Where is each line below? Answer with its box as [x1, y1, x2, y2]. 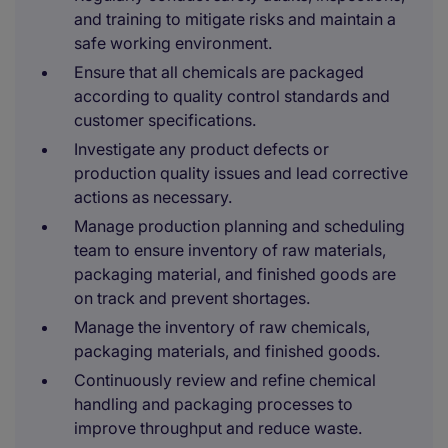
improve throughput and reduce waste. [74, 418, 362, 438]
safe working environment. [74, 33, 272, 53]
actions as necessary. [74, 187, 232, 207]
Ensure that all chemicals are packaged [74, 62, 364, 82]
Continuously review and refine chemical [74, 370, 376, 390]
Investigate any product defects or [74, 139, 329, 159]
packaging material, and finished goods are [74, 264, 396, 284]
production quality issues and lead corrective [74, 163, 408, 183]
